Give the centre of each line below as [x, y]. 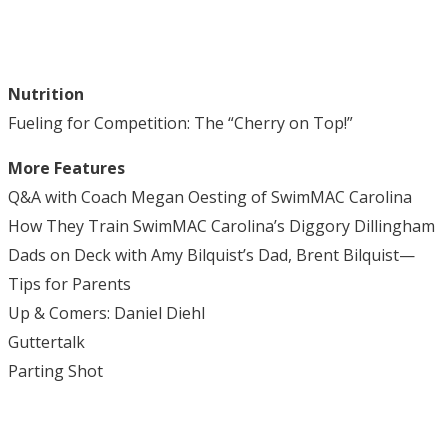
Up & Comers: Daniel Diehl [106, 312]
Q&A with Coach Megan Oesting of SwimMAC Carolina [210, 196]
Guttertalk [46, 341]
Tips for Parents [69, 283]
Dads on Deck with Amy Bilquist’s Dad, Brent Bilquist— [211, 254]
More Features [66, 167]
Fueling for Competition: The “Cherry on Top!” [180, 122]
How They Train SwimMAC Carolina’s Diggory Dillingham [221, 225]
